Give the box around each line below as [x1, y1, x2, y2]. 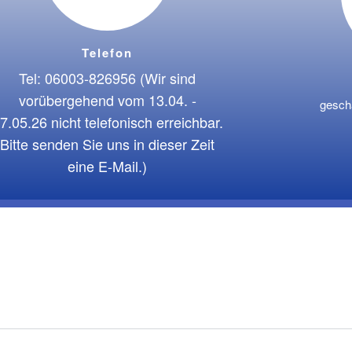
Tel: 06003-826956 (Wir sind [19, 68, 196, 88]
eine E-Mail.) [68, 156, 148, 176]
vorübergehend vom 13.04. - [18, 90, 196, 110]
